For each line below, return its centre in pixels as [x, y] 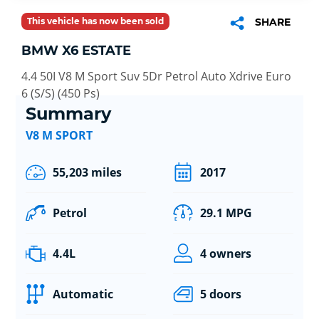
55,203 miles [87, 173]
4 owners [225, 254]
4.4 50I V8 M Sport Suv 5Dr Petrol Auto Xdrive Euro [156, 76]
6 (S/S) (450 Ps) [61, 93]
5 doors [220, 294]
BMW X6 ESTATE [76, 50]
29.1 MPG [226, 213]
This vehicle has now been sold [95, 21]
